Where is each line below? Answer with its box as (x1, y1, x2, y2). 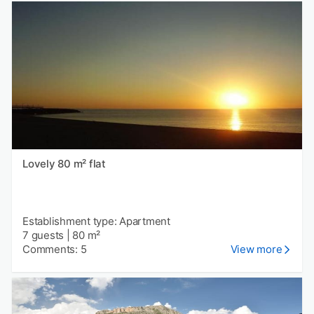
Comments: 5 (22, 242, 87, 256)
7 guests (22, 228, 64, 242)
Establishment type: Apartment (22, 214, 170, 228)
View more (230, 242, 282, 256)
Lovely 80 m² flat (22, 156, 106, 170)
